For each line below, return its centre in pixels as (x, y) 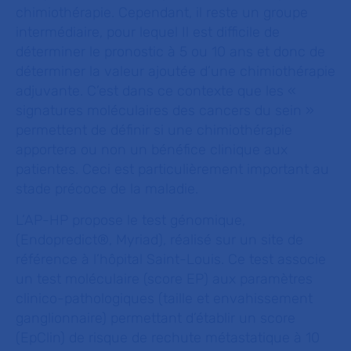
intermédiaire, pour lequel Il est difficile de (148, 32)
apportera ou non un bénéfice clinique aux (152, 150)
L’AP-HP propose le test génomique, (130, 220)
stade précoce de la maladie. (107, 189)
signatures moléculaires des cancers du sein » (165, 110)
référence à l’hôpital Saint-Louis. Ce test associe (171, 259)
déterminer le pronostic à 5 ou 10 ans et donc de (170, 52)
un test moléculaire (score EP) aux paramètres (164, 279)
